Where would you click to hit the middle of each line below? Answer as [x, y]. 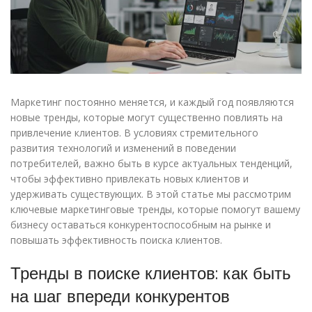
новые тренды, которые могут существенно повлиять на [147, 118]
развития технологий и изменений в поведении [123, 148]
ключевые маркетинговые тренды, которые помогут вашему [155, 210]
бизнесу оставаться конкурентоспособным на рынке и [141, 225]
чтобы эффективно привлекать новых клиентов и [130, 179]
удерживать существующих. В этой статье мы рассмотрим [151, 194]
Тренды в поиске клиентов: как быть [151, 273]
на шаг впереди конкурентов [120, 296]
